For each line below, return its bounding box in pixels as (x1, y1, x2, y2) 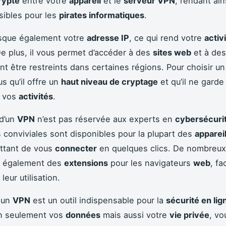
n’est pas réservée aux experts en (35, 114, 175, 125)
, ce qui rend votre (129, 33, 204, 43)
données (66, 210, 100, 220)
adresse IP (87, 33, 129, 43)
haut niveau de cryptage (61, 77, 158, 87)
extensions (64, 158, 108, 168)
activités (19, 91, 53, 102)
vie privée (169, 210, 209, 220)
